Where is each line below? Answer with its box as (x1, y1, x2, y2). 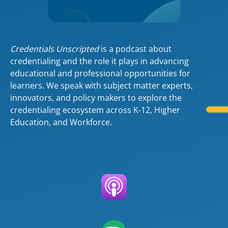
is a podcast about (99, 43, 172, 54)
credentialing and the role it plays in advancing (10, 55, 189, 67)
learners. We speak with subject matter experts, (10, 80, 193, 91)
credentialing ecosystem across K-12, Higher (10, 104, 180, 116)
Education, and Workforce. (10, 117, 112, 128)
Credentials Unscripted (10, 43, 99, 54)
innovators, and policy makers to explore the (10, 92, 182, 103)
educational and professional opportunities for (10, 68, 190, 79)
